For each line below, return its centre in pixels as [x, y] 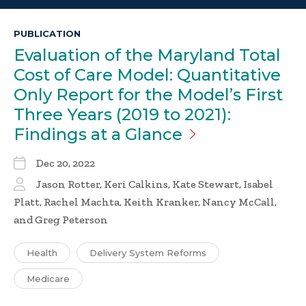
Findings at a [69, 135]
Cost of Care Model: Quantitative [147, 75]
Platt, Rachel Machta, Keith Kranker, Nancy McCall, [145, 202]
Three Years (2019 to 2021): [122, 115]
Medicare [48, 279]
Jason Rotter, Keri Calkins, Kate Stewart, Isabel [155, 184]
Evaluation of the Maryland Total [147, 55]
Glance [154, 135]
